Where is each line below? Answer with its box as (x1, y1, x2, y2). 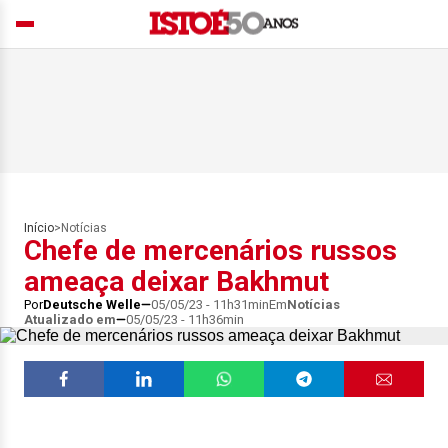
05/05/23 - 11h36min (126, 312, 244, 327)
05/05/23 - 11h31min (151, 297, 269, 312)
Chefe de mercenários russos (24, 234, 397, 267)
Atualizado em (24, 312, 116, 327)
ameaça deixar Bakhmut (24, 265, 329, 298)
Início (24, 221, 54, 235)
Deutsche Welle (43, 297, 141, 312)
